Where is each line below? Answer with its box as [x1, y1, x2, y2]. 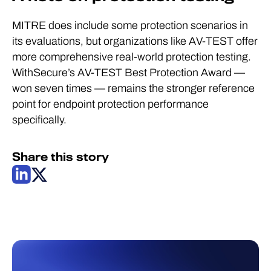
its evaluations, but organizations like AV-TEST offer [12, 34, 258, 47]
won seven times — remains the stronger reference [12, 82, 255, 94]
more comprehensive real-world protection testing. [12, 50, 251, 63]
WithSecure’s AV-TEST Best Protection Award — [12, 66, 245, 79]
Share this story [12, 150, 109, 163]
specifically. [12, 113, 67, 126]
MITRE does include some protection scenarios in [12, 19, 248, 31]
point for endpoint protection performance [12, 97, 209, 110]
